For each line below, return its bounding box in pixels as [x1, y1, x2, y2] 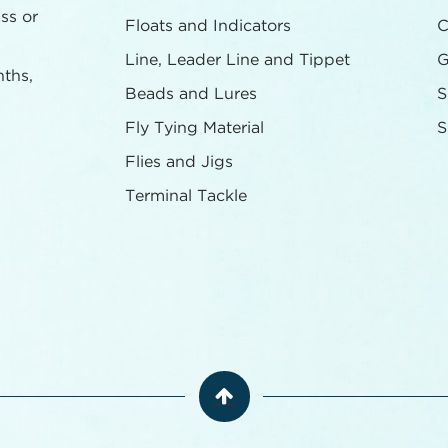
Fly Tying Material [125, 120, 264, 136]
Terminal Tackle [125, 188, 247, 204]
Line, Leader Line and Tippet [125, 52, 350, 68]
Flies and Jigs [125, 154, 233, 170]
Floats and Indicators [125, 18, 291, 34]
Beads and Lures [125, 86, 257, 102]
